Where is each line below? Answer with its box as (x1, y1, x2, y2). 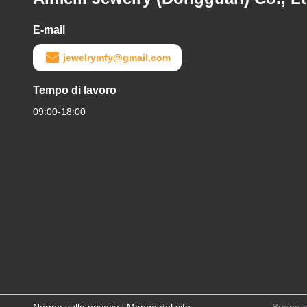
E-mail (33, 24, 65, 36)
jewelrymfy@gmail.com (63, 52, 171, 63)
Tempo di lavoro (33, 84, 116, 96)
